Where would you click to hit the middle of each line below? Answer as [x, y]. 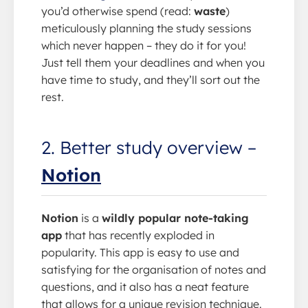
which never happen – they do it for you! [144, 45]
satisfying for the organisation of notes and [154, 269]
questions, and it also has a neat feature [145, 286]
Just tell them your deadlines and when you [153, 62]
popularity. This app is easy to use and [140, 252]
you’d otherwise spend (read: [118, 11]
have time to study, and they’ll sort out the [151, 79]
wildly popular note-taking [175, 218]
